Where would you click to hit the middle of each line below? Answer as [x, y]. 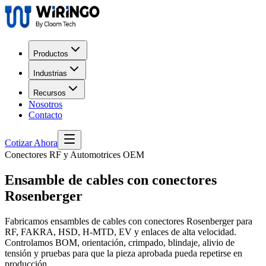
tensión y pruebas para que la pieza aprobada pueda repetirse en [123, 253]
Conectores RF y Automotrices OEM [75, 155]
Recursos [50, 93]
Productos [51, 54]
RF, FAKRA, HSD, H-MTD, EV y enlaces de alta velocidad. [121, 232]
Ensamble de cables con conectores [111, 180]
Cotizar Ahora [31, 143]
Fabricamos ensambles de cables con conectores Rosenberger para [129, 221]
